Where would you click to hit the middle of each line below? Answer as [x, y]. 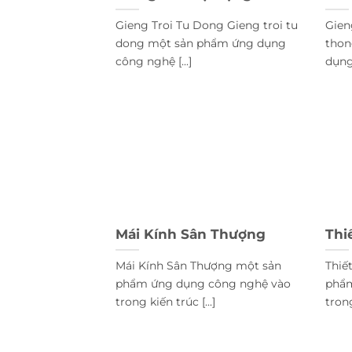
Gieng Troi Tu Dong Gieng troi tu [207, 25]
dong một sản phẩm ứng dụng [201, 43]
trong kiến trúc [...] [165, 301]
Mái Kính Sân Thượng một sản [198, 265]
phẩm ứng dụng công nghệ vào [203, 283]
